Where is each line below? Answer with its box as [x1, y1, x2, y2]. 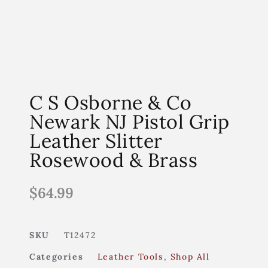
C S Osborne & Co [29, 90, 192, 115]
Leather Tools [97, 251, 164, 262]
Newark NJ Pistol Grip [29, 109, 230, 134]
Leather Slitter [29, 128, 163, 153]
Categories [29, 251, 84, 262]
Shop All [170, 251, 210, 262]
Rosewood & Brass [29, 147, 198, 172]
